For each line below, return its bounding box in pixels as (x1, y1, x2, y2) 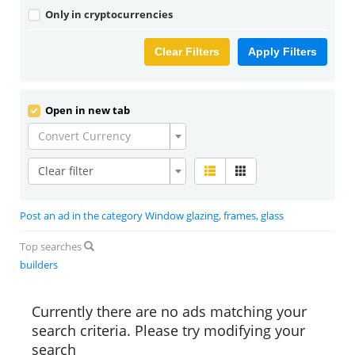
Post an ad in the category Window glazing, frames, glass (20, 208, 284, 223)
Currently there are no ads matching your (32, 302, 307, 321)
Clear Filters (155, 45, 219, 58)
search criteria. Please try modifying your (32, 321, 305, 340)
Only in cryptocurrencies (43, 7, 173, 21)
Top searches (20, 239, 84, 254)
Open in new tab (43, 103, 130, 117)
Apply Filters (248, 45, 317, 58)
